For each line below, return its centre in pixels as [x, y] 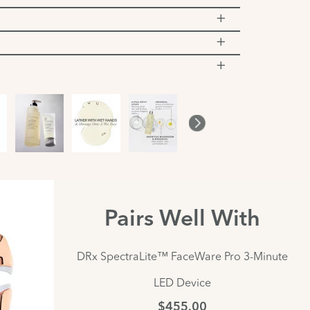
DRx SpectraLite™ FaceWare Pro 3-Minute [182, 256]
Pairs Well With [182, 220]
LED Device [182, 282]
